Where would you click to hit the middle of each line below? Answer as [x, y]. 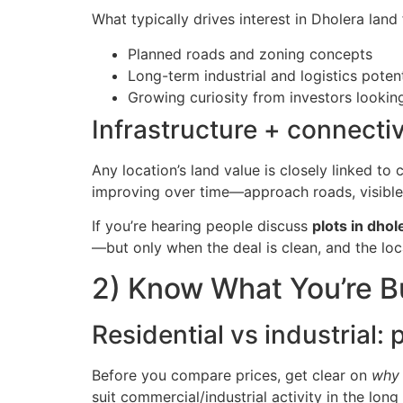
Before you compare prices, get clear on [232, 375]
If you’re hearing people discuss [202, 226]
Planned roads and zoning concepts [250, 54]
